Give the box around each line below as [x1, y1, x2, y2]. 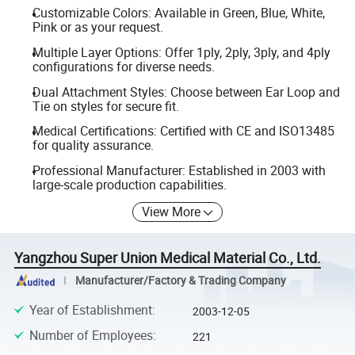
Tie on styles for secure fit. [32, 97, 179, 115]
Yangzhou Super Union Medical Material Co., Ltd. [14, 248, 322, 268]
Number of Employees [29, 326, 153, 345]
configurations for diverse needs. [32, 57, 215, 75]
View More [142, 203, 201, 221]
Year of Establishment [29, 300, 152, 319]
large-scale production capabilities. [32, 175, 227, 193]
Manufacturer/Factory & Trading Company [74, 273, 286, 288]
